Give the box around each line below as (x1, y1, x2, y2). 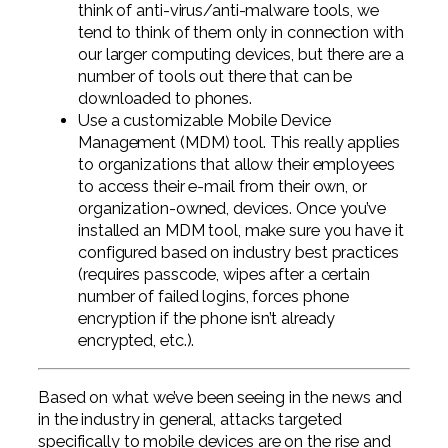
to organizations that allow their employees (78, 155, 395, 175)
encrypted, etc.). (78, 331, 195, 351)
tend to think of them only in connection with (78, 23, 404, 43)
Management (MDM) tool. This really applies (78, 133, 400, 153)
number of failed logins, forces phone (78, 287, 350, 307)
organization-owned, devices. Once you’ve (78, 199, 386, 219)
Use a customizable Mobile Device (78, 111, 331, 131)
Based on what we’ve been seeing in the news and (38, 387, 403, 407)
